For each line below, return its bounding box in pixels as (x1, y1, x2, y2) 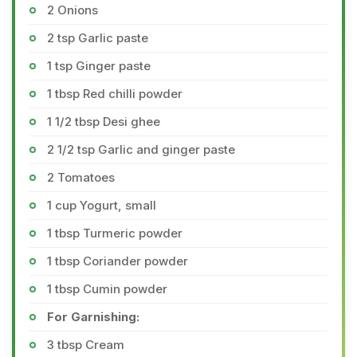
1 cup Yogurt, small (47, 198, 156, 213)
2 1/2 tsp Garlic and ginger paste (47, 142, 235, 157)
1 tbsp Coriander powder (47, 253, 188, 269)
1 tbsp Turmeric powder (47, 226, 182, 241)
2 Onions (47, 2, 98, 18)
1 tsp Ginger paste (47, 58, 151, 73)
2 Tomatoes (47, 170, 115, 185)
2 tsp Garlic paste (47, 30, 148, 45)
